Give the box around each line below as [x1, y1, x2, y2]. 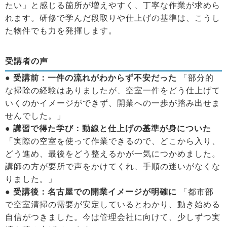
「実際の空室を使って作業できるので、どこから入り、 [5, 136, 220, 145]
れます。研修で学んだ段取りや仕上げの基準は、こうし [5, 13, 220, 22]
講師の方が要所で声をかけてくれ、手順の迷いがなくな [5, 162, 220, 171]
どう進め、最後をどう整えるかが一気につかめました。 [5, 149, 220, 158]
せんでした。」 [5, 111, 65, 120]
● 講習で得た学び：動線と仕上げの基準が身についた [5, 124, 211, 133]
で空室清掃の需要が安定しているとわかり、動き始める [5, 200, 220, 209]
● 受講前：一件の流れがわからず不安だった [5, 73, 177, 82]
